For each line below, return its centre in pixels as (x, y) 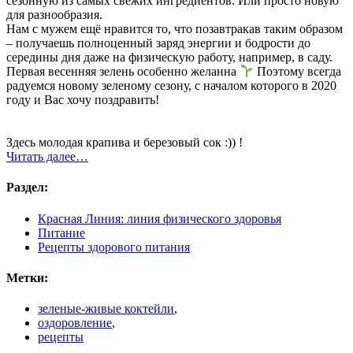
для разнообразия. (54, 14)
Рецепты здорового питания (114, 247)
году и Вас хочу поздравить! (83, 100)
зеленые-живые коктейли (106, 309)
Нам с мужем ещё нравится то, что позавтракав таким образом (175, 28)
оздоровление (75, 323)
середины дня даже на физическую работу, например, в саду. (169, 57)
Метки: (27, 277)
